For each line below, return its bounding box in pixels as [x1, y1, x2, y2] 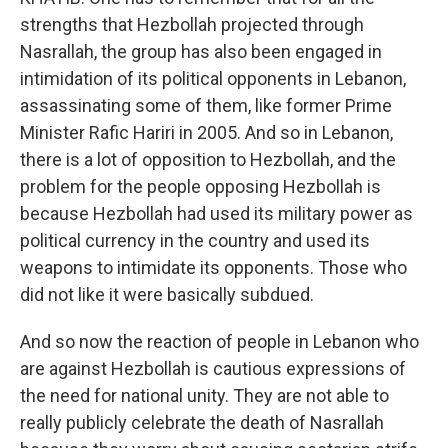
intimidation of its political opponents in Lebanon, [20, 68, 406, 89]
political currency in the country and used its [20, 230, 370, 251]
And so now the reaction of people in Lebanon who [20, 331, 419, 352]
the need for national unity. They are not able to [20, 385, 389, 406]
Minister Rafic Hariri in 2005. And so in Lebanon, [20, 122, 393, 143]
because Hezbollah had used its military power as [20, 203, 413, 224]
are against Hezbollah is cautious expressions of [20, 358, 406, 379]
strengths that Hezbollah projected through [20, 14, 364, 35]
